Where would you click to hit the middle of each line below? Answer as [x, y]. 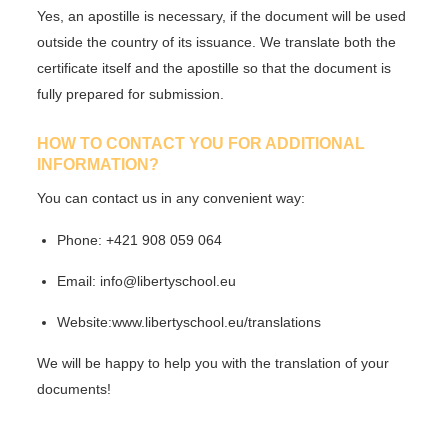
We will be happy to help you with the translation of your [213, 363]
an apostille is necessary [145, 16]
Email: [77, 280]
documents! [74, 389]
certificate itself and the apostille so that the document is [214, 68]
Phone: [80, 239]
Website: [85, 321]
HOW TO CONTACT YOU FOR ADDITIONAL [201, 143]
